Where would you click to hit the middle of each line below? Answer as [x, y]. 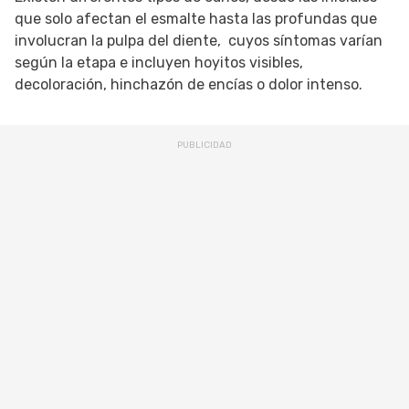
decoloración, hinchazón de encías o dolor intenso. [189, 84]
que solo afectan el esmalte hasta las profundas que [196, 19]
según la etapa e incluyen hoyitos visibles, [159, 63]
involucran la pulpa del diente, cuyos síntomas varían [199, 41]
